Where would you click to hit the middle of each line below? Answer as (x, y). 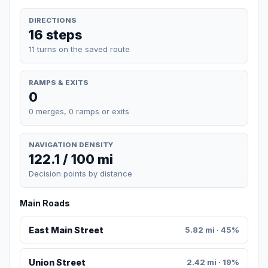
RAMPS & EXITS (59, 82)
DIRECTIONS (53, 20)
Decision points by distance (80, 174)
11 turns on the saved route (79, 49)
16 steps (55, 34)
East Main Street (66, 230)
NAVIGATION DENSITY (71, 144)
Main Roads (45, 203)
